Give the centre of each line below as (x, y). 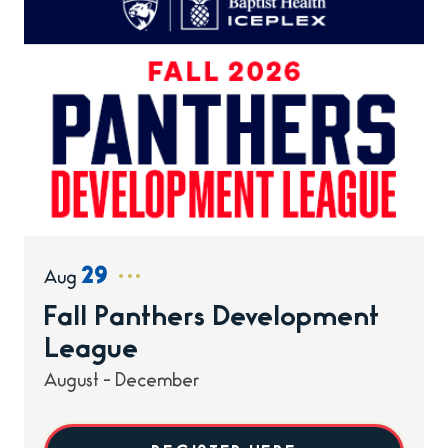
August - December (123, 382)
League (91, 351)
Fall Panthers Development (211, 319)
